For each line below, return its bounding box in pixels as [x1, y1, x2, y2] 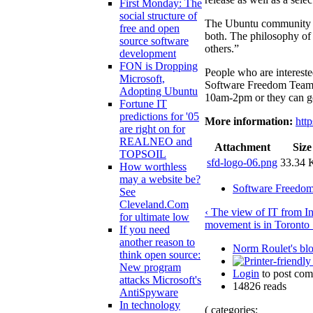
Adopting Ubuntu [119, 85, 198, 98]
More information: [205, 115, 293, 127]
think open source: [119, 249, 201, 261]
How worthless [119, 161, 187, 173]
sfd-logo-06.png [207, 156, 277, 168]
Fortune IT [119, 98, 167, 110]
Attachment [214, 140, 270, 153]
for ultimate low [119, 211, 189, 224]
